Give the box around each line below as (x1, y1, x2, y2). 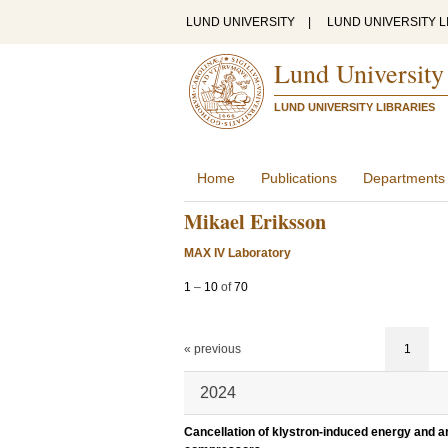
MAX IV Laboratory (184, 246, 291, 260)
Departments (363, 170, 445, 186)
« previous (184, 342, 241, 356)
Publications (261, 170, 337, 186)
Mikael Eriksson (184, 207, 326, 236)
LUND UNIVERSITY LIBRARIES (274, 101, 435, 113)
